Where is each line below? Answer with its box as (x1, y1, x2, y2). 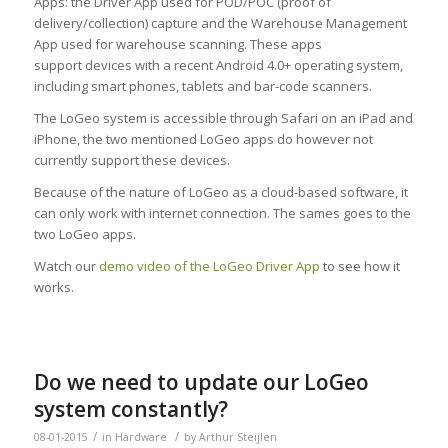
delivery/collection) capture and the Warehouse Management (33, 14, 407, 33)
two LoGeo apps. (33, 225, 136, 244)
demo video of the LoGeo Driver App (98, 257, 320, 276)
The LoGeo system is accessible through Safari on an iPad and (33, 109, 413, 128)
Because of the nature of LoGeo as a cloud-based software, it (33, 183, 408, 202)
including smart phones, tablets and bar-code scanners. (33, 77, 372, 96)
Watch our (33, 257, 99, 276)
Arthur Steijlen (198, 430, 277, 445)
